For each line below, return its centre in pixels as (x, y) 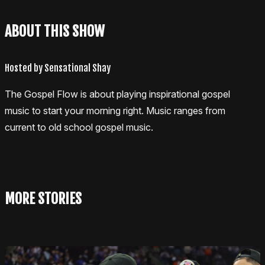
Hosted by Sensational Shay (58, 68)
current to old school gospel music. (79, 127)
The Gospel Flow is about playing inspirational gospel (117, 94)
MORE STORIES (43, 198)
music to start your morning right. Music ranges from (115, 110)
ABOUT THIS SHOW (55, 31)
